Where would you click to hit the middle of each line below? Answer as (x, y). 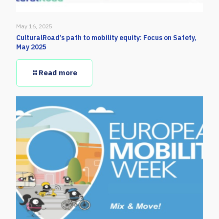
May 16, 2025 (34, 26)
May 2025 (31, 47)
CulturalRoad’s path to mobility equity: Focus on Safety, (106, 38)
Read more (58, 73)
